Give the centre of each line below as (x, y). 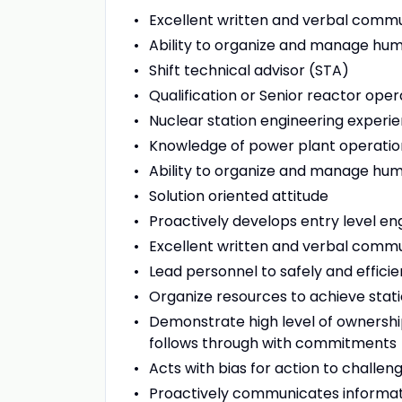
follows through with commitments (273, 343)
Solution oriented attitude (238, 196)
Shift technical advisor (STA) (249, 70)
